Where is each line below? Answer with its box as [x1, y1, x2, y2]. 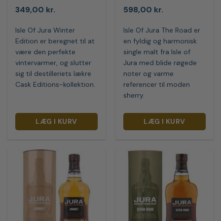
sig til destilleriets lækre [15, 69, 92, 78]
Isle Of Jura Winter [15, 25, 75, 35]
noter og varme [123, 69, 174, 78]
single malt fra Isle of [123, 47, 191, 56]
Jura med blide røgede [123, 58, 197, 67]
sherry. [123, 90, 145, 100]
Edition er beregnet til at [15, 36, 95, 45]
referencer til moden [123, 79, 190, 89]
